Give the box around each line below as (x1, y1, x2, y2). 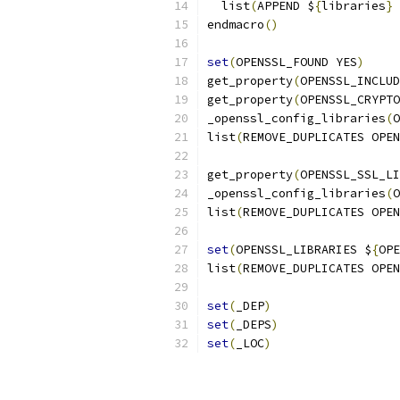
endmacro (207, 17, 264, 32)
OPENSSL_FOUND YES (236, 54, 357, 70)
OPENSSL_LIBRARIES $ (236, 242, 371, 257)
